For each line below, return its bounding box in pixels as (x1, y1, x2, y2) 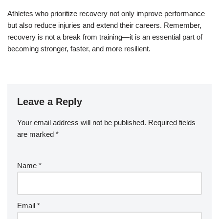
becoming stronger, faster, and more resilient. (7, 44, 151, 53)
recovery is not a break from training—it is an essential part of (7, 33, 202, 42)
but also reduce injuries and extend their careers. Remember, (7, 21, 201, 30)
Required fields (148, 118, 196, 127)
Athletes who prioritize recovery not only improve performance (7, 9, 205, 18)
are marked (17, 130, 56, 139)
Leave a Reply (17, 96, 82, 108)
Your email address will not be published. (17, 118, 146, 127)
